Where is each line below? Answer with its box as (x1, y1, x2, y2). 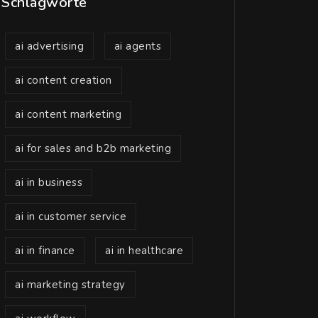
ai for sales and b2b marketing (15, 141, 171, 155)
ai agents (114, 39, 161, 53)
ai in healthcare (105, 243, 183, 258)
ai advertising (15, 39, 84, 53)
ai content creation (15, 73, 112, 87)
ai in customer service (15, 209, 126, 224)
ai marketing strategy (15, 278, 126, 292)
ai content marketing (15, 107, 121, 121)
